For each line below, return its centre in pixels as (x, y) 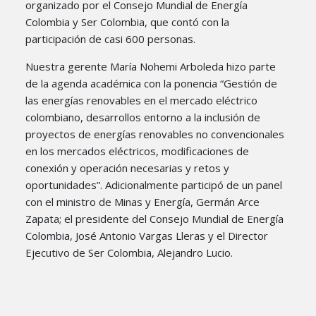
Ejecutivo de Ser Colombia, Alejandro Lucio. (130, 253)
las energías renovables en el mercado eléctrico (141, 100)
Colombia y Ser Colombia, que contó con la (127, 22)
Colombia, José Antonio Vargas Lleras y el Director (147, 236)
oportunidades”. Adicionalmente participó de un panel (154, 185)
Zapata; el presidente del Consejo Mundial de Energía (154, 219)
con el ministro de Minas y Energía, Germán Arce (142, 202)
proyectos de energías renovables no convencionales (155, 134)
